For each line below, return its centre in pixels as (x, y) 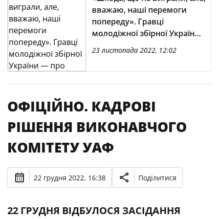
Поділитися (157, 177)
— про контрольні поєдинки (148, 45)
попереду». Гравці (128, 22)
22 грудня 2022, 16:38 (70, 177)
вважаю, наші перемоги (139, 10)
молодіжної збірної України (146, 33)
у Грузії (106, 57)
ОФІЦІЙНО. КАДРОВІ (82, 106)
